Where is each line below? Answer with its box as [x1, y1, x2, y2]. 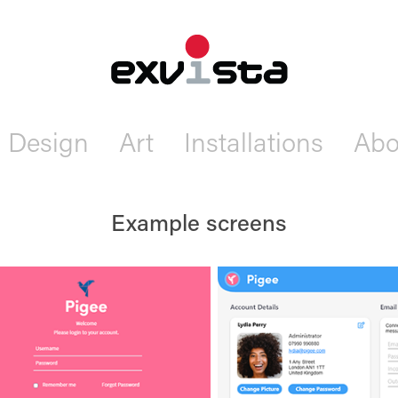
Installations [183, 124, 323, 159]
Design [7, 124, 89, 159]
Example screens [110, 207, 287, 237]
